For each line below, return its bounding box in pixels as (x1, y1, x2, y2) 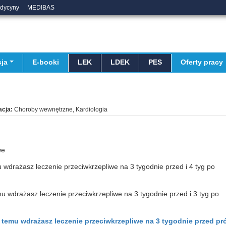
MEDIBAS (27, 4, 54, 11)
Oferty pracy (180, 58, 223, 66)
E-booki (32, 58, 59, 66)
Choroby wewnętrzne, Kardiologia (14, 106, 107, 113)
